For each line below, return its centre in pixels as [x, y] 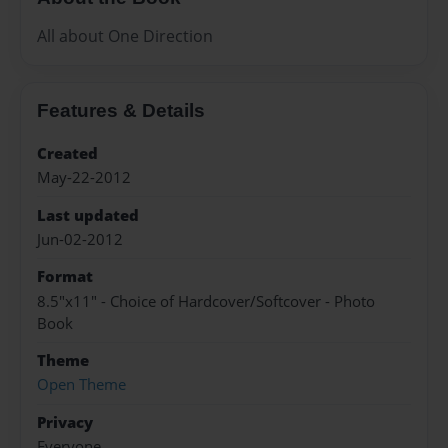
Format [65, 277]
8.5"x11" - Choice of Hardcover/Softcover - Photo [206, 301]
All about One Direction [125, 35]
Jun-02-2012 [80, 239]
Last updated [88, 215]
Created [67, 153]
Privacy [65, 422]
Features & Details [121, 110]
